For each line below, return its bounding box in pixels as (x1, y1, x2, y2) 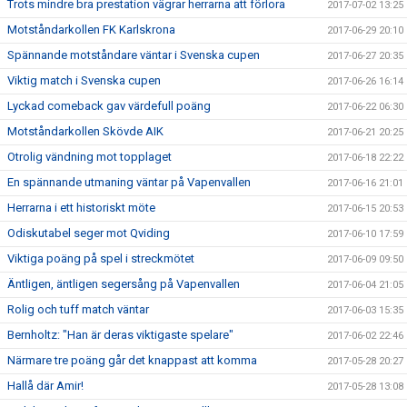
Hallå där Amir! (7, 379, 84, 392)
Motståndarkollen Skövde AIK (7, 124, 164, 138)
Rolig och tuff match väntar (7, 303, 149, 316)
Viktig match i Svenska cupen (7, 74, 161, 87)
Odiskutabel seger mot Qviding (7, 226, 170, 240)
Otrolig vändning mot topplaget (7, 150, 172, 164)
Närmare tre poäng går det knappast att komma (7, 353, 257, 367)
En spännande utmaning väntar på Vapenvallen (7, 175, 251, 189)
